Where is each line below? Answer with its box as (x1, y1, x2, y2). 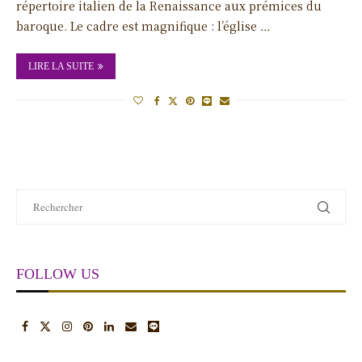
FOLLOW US (16, 265, 99, 282)
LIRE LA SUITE (28, 60, 94, 72)
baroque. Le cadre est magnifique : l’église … (16, 17, 271, 34)
